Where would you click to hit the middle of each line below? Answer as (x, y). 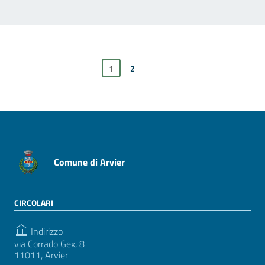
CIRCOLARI (34, 202)
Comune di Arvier (89, 162)
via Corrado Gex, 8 (49, 243)
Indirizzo (46, 231)
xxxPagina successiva (153, 67)
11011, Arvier (41, 255)
